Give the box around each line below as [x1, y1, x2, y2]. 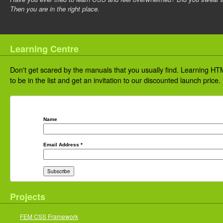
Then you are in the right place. [10, 4, 100, 14]
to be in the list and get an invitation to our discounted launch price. [10, 74, 221, 85]
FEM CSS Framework [20, 212, 78, 221]
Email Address [43, 142, 81, 148]
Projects [10, 190, 45, 203]
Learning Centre [10, 42, 79, 56]
